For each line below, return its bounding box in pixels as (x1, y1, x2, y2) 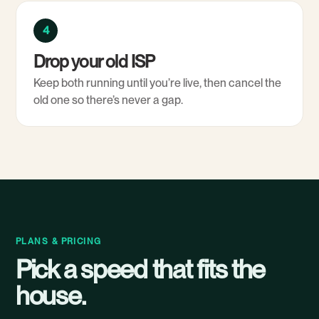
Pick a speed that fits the (16, 254, 266, 285)
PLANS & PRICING (16, 236, 102, 246)
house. (16, 281, 85, 311)
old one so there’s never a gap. (33, 93, 183, 107)
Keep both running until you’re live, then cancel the (33, 76, 281, 90)
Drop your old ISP (33, 51, 155, 72)
